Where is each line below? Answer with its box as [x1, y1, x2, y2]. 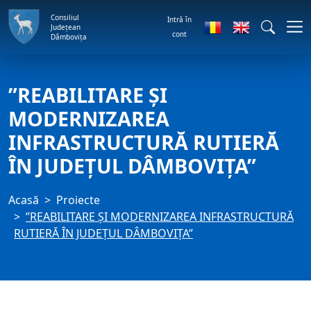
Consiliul [51, 12, 79, 22]
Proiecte [56, 192, 100, 208]
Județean [51, 22, 81, 32]
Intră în [167, 14, 192, 24]
